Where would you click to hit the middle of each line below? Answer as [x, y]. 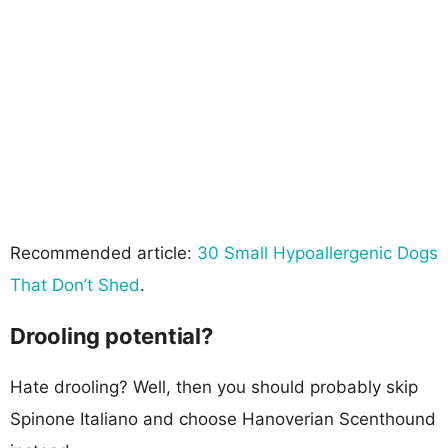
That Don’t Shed [75, 284]
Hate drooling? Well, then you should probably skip [214, 386]
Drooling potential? [111, 335]
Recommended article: [103, 252]
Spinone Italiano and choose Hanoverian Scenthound [223, 418]
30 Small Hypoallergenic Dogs [317, 252]
